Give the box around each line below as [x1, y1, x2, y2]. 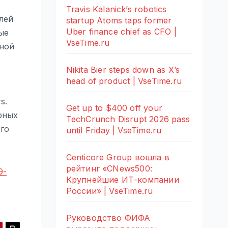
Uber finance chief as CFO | [66, 26, 177, 37]
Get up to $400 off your [66, 102, 163, 113]
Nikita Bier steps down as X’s [66, 64, 180, 75]
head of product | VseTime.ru [66, 75, 182, 86]
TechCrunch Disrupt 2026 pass [66, 113, 190, 124]
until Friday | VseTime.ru [66, 125, 162, 135]
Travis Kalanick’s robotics [66, 4, 167, 14]
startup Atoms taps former [66, 15, 172, 25]
